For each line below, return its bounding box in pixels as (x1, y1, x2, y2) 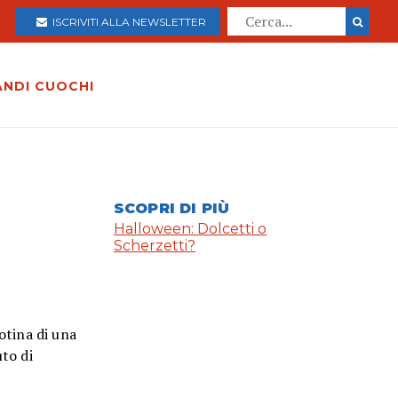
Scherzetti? (114, 237, 195, 255)
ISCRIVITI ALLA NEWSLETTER (47, 14, 206, 28)
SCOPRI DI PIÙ (114, 200, 230, 218)
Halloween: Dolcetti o (114, 220, 267, 238)
